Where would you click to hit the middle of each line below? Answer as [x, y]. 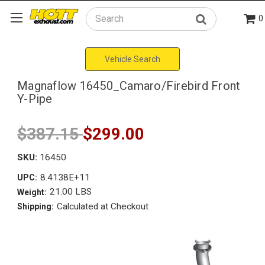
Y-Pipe [35, 98]
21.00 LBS [70, 192]
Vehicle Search [132, 59]
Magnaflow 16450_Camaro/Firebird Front [129, 85]
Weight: [32, 192]
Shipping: [35, 207]
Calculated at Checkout [102, 206]
